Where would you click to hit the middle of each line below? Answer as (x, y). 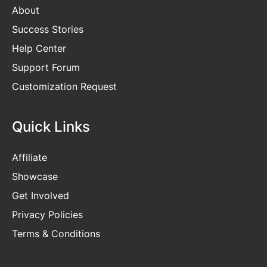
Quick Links (51, 127)
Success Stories (48, 29)
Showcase (35, 177)
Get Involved (41, 196)
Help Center (39, 48)
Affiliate (30, 158)
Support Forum (46, 67)
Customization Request (64, 86)
